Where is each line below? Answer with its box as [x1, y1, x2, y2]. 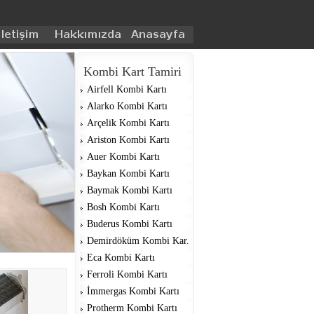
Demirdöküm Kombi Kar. [87, 235, 189, 246]
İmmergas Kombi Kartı [87, 286, 179, 296]
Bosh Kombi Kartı [87, 202, 160, 212]
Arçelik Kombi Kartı [87, 118, 170, 128]
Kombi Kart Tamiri [83, 64, 182, 78]
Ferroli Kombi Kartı [87, 269, 168, 280]
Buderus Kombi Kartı [87, 219, 172, 229]
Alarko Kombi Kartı [87, 101, 168, 111]
